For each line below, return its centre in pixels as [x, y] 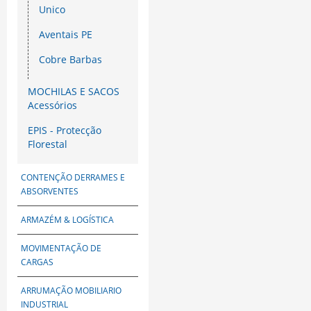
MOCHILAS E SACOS [74, 92]
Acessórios [52, 106]
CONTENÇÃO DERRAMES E [73, 178]
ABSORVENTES [50, 192]
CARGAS [37, 262]
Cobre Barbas [70, 60]
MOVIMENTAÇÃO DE [61, 249]
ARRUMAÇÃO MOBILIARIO [71, 291]
